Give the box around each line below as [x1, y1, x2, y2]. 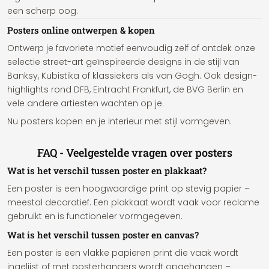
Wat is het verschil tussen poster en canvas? [7, 229, 199, 241]
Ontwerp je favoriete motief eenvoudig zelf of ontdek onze [7, 42, 255, 54]
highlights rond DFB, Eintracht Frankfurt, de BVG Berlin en [7, 83, 243, 95]
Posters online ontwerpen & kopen [7, 24, 155, 36]
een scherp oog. [7, 5, 78, 17]
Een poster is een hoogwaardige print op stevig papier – [7, 183, 250, 195]
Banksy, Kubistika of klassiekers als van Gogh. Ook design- [7, 70, 257, 82]
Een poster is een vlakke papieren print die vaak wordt [7, 247, 238, 259]
